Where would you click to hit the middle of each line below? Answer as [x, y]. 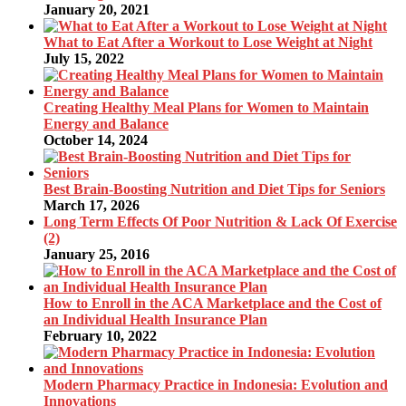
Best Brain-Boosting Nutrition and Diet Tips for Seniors [214, 188]
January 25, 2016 [97, 254]
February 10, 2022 [100, 335]
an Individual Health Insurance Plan [155, 319]
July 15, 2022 [84, 58]
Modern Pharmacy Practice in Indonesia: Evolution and [216, 384]
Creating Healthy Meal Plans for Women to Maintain [206, 107]
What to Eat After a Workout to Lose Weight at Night [208, 42]
